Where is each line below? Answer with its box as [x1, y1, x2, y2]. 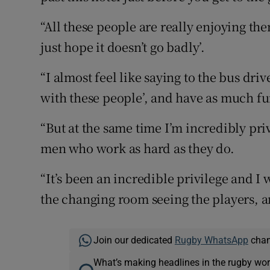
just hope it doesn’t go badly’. [40, 38, 206, 56]
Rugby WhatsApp [174, 235, 248, 245]
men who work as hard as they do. [40, 139, 234, 157]
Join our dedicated [93, 235, 175, 245]
